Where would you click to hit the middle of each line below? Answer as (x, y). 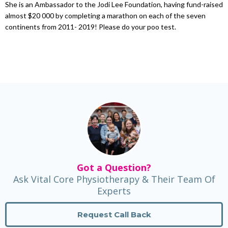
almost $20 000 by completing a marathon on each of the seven (105, 15)
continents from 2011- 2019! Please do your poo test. (91, 26)
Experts (114, 191)
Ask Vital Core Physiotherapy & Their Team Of (114, 179)
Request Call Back (114, 214)
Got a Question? (114, 167)
